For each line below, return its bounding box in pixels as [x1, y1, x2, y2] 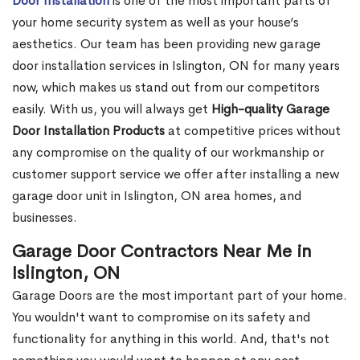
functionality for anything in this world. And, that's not [12, 330, 329, 348]
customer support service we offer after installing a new [12, 166, 339, 183]
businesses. [12, 209, 77, 227]
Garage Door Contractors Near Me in [12, 240, 312, 264]
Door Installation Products [12, 122, 165, 140]
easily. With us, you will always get [12, 100, 211, 118]
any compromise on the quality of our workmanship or [12, 144, 325, 162]
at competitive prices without [165, 122, 341, 140]
